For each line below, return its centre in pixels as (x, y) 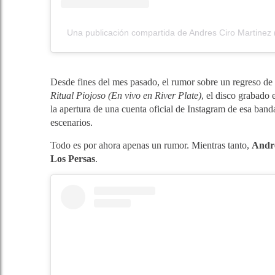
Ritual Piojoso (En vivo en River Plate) (126, 95)
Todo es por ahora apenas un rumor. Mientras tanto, (151, 145)
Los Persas (73, 158)
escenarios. (72, 122)
